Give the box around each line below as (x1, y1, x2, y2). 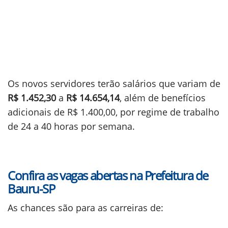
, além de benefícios (120, 92, 206, 104)
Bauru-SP (8, 180, 55, 197)
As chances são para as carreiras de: (8, 202, 163, 214)
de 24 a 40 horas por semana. (8, 120, 135, 132)
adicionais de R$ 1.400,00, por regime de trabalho (8, 106, 219, 118)
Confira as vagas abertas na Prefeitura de (8, 167, 208, 184)
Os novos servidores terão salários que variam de (8, 77, 220, 90)
